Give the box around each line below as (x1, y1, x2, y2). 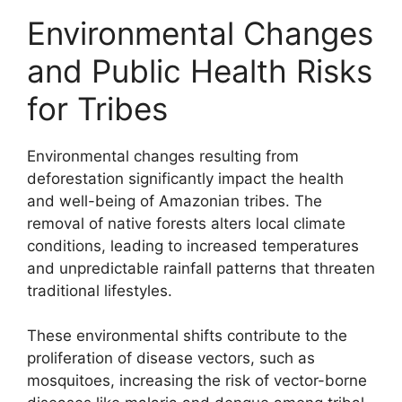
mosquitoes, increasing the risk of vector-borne (27, 371, 367, 389)
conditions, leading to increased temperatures (27, 236, 359, 255)
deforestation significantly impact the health (27, 169, 344, 188)
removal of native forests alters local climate (27, 214, 345, 232)
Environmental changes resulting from (27, 146, 299, 165)
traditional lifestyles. (27, 281, 172, 300)
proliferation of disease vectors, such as (27, 349, 315, 367)
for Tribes (27, 89, 168, 127)
